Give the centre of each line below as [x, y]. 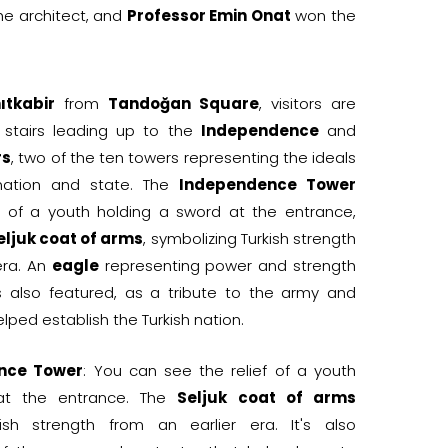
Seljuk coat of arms [267, 397]
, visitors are [307, 103]
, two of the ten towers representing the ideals [184, 157]
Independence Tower [267, 184]
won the [323, 15]
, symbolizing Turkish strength [250, 238]
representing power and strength [227, 265]
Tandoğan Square [183, 103]
